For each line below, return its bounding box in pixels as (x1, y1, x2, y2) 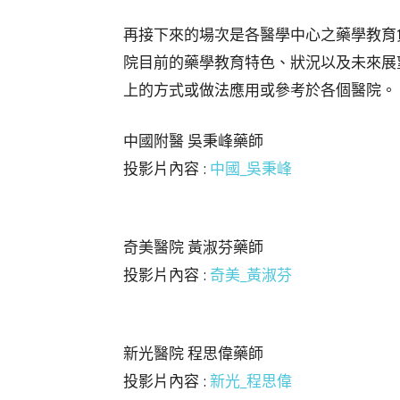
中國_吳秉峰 (210, 157, 292, 179)
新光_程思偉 (210, 370, 292, 391)
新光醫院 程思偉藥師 (123, 342, 263, 363)
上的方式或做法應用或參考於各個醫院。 (123, 79, 396, 100)
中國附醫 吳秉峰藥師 (123, 129, 263, 151)
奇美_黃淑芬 (210, 263, 292, 285)
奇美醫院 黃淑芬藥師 (123, 236, 263, 257)
